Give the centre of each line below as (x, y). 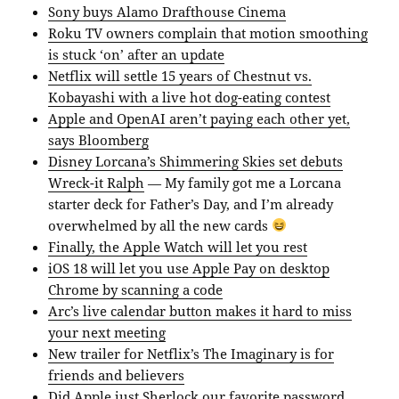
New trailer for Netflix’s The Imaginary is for (191, 353)
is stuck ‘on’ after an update (137, 54)
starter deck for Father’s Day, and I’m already (191, 204)
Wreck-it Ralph (97, 182)
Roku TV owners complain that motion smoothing (208, 33)
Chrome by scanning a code (136, 289)
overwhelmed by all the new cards (160, 225)
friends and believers (117, 375)
